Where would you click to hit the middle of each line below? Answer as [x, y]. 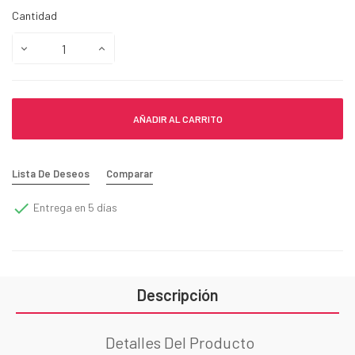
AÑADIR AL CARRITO [177, 119]
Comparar [130, 174]
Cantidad [34, 16]
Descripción [177, 295]
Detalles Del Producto [180, 343]
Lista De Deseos [51, 174]
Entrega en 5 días [74, 207]
